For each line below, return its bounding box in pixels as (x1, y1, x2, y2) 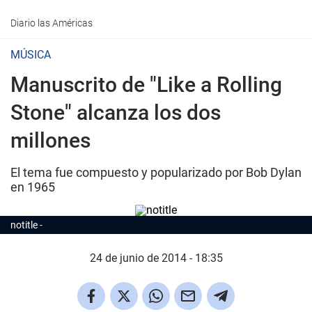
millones (10, 128, 91, 153)
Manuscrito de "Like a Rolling (10, 72, 282, 97)
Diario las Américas (10, 17, 93, 29)
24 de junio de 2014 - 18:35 (89, 251, 223, 265)
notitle (10, 219, 38, 231)
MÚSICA (10, 48, 51, 61)
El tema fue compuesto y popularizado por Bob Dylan (10, 165, 302, 180)
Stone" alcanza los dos (10, 100, 221, 125)
